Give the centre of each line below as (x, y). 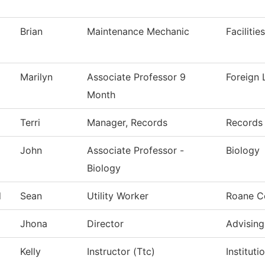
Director (105, 224)
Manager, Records (127, 123)
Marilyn (36, 77)
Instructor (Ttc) (121, 252)
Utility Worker (118, 196)
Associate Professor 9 (136, 77)
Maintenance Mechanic (138, 32)
